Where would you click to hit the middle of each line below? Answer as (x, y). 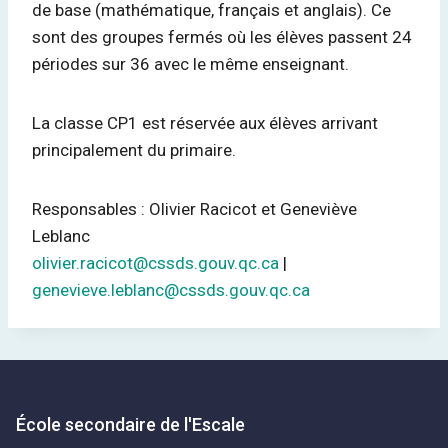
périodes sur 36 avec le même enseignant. (192, 64)
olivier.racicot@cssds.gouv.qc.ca (155, 263)
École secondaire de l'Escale (130, 425)
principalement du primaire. (136, 150)
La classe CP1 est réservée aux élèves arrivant (205, 123)
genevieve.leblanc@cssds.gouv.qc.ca (171, 290)
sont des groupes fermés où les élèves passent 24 (222, 37)
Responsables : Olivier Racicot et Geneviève (194, 209)
